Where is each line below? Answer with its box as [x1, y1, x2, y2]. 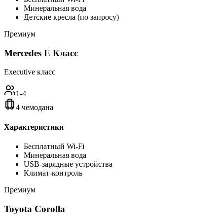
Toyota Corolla [4, 203, 65, 214]
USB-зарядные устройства [24, 159, 112, 168]
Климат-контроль [24, 168, 82, 177]
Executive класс [4, 68, 55, 76]
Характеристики [4, 122, 64, 131]
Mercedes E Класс [4, 47, 78, 58]
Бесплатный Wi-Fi [24, 142, 84, 150]
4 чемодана [16, 103, 53, 112]
